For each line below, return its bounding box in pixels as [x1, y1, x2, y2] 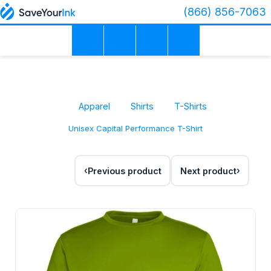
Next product [180, 165, 237, 176]
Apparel [79, 101, 110, 111]
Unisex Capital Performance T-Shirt [68, 123, 203, 134]
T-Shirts [174, 101, 207, 111]
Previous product [87, 165, 162, 176]
